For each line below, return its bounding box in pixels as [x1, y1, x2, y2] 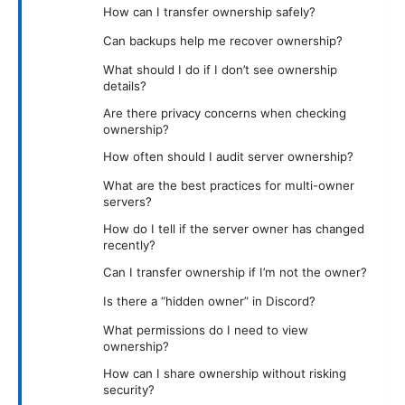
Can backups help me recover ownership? [103, 33, 343, 49]
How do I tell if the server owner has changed [103, 221, 364, 237]
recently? [103, 238, 155, 253]
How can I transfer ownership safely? [103, 5, 316, 20]
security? [103, 382, 155, 398]
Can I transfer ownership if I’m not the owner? [103, 265, 367, 280]
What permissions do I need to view [103, 323, 308, 338]
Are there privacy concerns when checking [103, 106, 346, 121]
